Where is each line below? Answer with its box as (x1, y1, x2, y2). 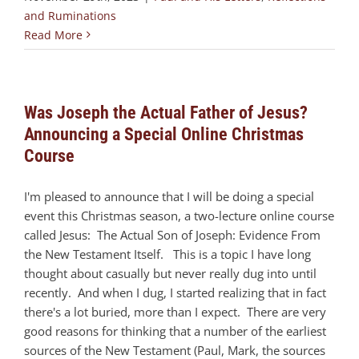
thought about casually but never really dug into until (24, 264, 317, 281)
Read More (24, 26, 83, 42)
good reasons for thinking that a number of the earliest (24, 322, 326, 339)
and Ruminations (24, 7, 116, 23)
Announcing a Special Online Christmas (24, 123, 304, 144)
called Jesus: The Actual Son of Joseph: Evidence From (24, 226, 321, 243)
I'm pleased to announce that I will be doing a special (24, 188, 314, 204)
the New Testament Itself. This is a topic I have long (24, 245, 311, 262)
